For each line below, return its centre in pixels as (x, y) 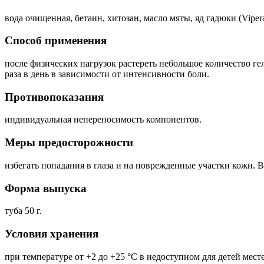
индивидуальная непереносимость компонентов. (103, 120)
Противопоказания (54, 97)
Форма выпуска (46, 188)
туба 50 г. (23, 211)
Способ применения (56, 41)
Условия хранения (52, 234)
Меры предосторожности (69, 143)
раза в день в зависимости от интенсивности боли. (107, 74)
